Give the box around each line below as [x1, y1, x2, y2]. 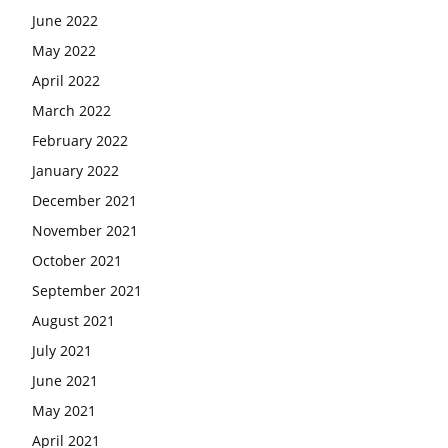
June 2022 [32, 11, 98, 30]
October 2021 [32, 251, 122, 270]
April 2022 [32, 71, 100, 90]
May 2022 [32, 41, 96, 60]
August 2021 [32, 311, 115, 330]
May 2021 [32, 401, 96, 420]
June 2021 [32, 371, 98, 390]
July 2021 [32, 341, 92, 360]
